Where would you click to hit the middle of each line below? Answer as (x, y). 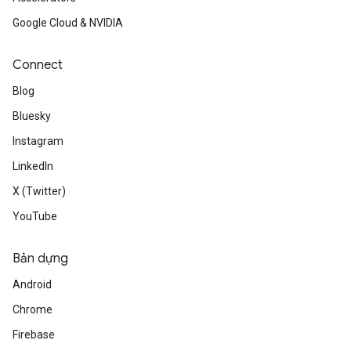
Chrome (33, 309)
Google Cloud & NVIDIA (68, 23)
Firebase (34, 335)
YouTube (35, 216)
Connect (38, 65)
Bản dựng (40, 259)
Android (32, 284)
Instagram (38, 141)
